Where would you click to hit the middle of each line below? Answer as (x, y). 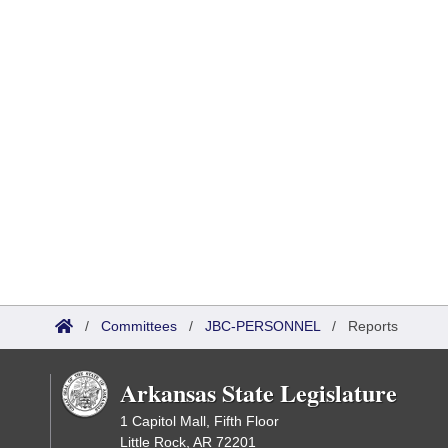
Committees (139, 326)
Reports (373, 326)
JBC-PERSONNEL (262, 326)
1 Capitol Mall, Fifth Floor (199, 421)
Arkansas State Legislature (258, 392)
